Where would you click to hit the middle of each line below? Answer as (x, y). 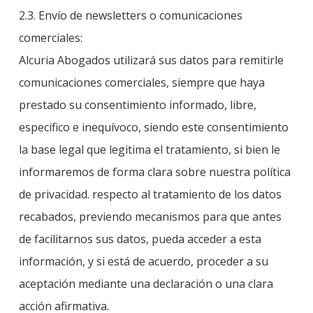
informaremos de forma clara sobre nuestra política (154, 172)
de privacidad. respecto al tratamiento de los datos (150, 194)
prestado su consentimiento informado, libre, (137, 105)
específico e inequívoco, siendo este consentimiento (153, 127)
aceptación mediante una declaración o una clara (146, 284)
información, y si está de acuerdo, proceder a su (143, 261)
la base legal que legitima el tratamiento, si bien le (149, 150)
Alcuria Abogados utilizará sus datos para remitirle (151, 60)
